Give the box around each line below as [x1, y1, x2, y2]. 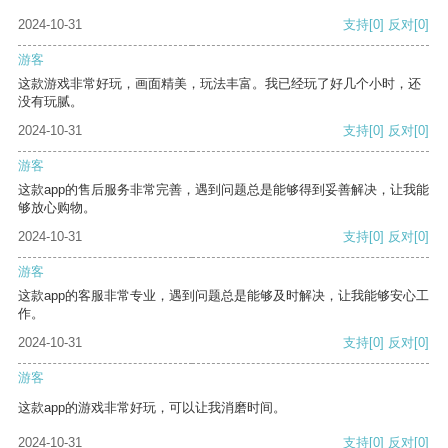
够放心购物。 [18, 200, 96, 216]
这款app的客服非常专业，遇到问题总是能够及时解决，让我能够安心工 [18, 288, 429, 304]
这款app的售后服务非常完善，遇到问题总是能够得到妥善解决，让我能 [18, 182, 429, 198]
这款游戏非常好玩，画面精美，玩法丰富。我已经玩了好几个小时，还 [18, 76, 421, 92]
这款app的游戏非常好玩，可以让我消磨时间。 [18, 400, 286, 416]
